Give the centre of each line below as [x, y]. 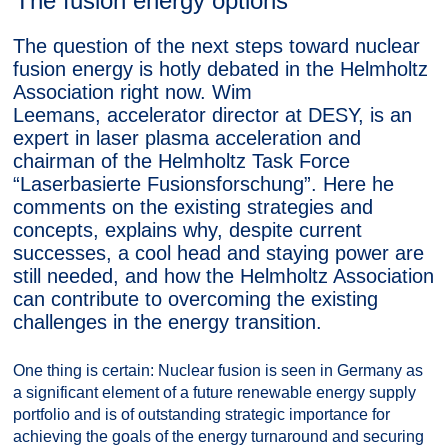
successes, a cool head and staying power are [218, 253]
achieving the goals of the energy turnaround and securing [218, 436]
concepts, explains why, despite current [187, 230]
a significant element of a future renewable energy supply [214, 392]
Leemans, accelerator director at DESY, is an [212, 115]
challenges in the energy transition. [167, 322]
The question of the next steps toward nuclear [216, 46]
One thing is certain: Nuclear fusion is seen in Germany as [218, 370]
